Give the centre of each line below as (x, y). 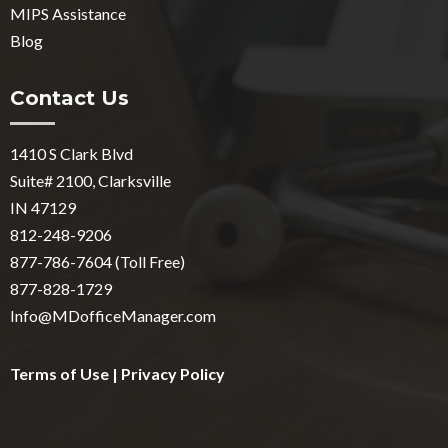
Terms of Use (59, 374)
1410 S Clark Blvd (71, 154)
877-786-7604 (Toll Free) (97, 262)
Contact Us (69, 98)
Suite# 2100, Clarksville (90, 181)
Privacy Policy (173, 374)
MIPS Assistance (68, 14)
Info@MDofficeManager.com (113, 316)
